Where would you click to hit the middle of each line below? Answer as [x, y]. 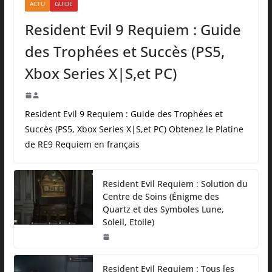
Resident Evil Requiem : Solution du [175, 183]
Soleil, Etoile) [128, 222]
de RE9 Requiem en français [82, 144]
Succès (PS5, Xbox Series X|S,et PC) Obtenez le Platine [134, 129]
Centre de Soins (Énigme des [161, 196]
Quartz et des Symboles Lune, [163, 209]
